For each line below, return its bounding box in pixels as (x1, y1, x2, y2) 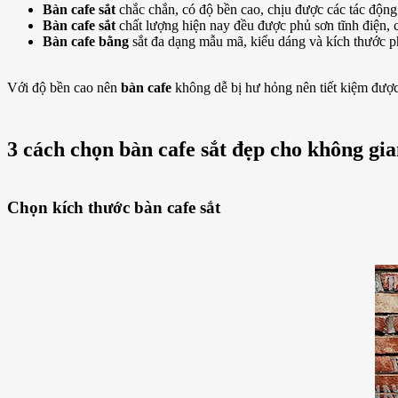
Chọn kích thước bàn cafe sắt (7, 198, 225, 218)
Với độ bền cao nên (7, 79, 121, 95)
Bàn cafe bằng (43, 33, 129, 49)
